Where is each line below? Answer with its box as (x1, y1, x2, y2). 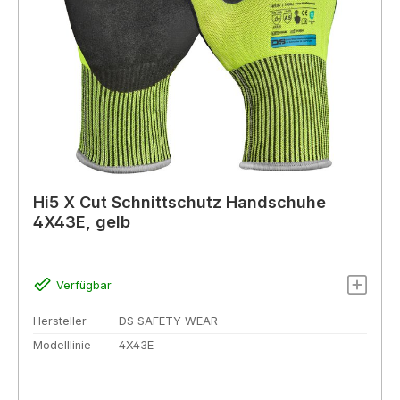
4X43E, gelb (33, 212, 130, 232)
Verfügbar (55, 278, 112, 292)
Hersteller (33, 313, 87, 328)
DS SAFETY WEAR (119, 313, 218, 328)
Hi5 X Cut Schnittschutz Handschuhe (33, 193, 326, 212)
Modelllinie (33, 338, 91, 353)
